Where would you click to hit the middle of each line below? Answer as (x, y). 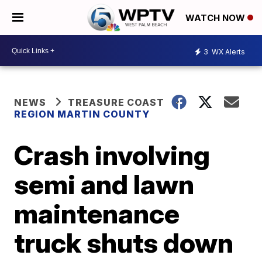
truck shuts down (124, 243)
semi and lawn (104, 184)
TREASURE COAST (116, 102)
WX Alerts (227, 51)
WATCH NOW (216, 18)
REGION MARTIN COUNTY (82, 114)
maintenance (97, 213)
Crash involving (112, 155)
